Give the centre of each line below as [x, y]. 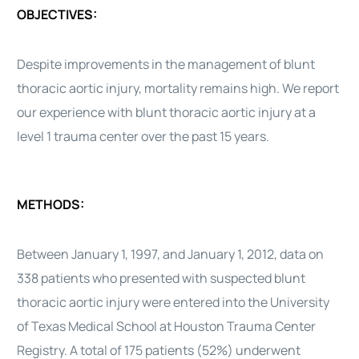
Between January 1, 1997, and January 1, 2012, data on [171, 254]
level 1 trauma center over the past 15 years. [143, 136]
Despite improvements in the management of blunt [166, 64]
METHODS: [51, 204]
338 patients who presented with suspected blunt [161, 278]
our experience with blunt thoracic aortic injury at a [167, 112]
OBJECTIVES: [57, 14]
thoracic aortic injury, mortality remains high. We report [178, 88]
